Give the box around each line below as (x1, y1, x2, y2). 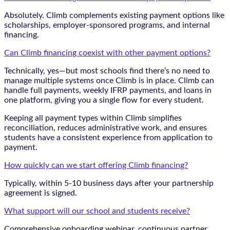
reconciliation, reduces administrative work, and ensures (4, 124, 207, 132)
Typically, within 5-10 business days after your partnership (4, 179, 214, 188)
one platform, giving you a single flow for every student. (4, 96, 204, 105)
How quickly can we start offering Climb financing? (4, 161, 188, 170)
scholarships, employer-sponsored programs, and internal (4, 21, 210, 30)
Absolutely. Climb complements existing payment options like (4, 11, 224, 20)
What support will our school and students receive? (4, 207, 190, 216)
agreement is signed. (4, 189, 77, 198)
